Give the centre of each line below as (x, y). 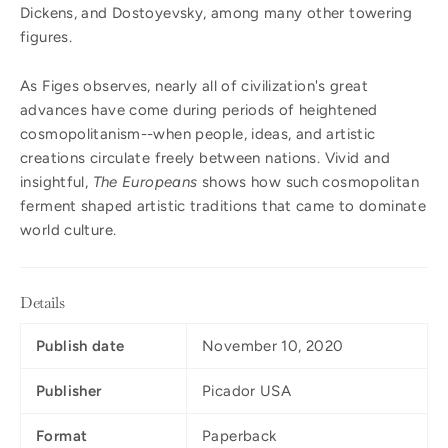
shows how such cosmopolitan (310, 181)
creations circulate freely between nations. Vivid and (205, 157)
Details (42, 302)
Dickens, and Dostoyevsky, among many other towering (216, 12)
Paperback (239, 435)
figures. (46, 36)
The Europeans (147, 181)
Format (62, 435)
